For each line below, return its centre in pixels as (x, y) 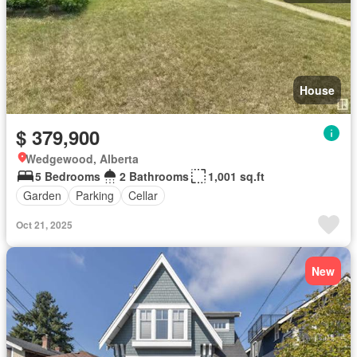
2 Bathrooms (154, 176)
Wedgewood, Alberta (82, 158)
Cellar (143, 195)
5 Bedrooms (68, 176)
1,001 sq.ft (236, 176)
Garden (42, 195)
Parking (95, 195)
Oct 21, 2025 (44, 224)
